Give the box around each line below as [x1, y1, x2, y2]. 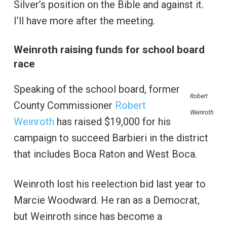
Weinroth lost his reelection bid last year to [13, 177, 206, 190]
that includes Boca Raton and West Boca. [13, 147, 197, 160]
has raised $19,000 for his [54, 115, 171, 128]
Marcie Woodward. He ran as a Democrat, [13, 194, 200, 206]
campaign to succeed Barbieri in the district [13, 131, 208, 144]
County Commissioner [13, 99, 115, 111]
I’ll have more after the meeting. [13, 14, 155, 27]
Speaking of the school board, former [13, 83, 180, 95]
